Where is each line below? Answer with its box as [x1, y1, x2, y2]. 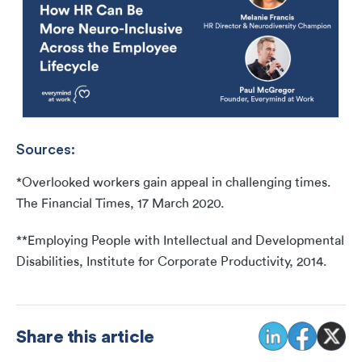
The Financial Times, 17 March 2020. [16, 196, 224, 212]
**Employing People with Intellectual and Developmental [16, 234, 344, 249]
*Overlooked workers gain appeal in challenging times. [16, 175, 330, 191]
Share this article [16, 325, 154, 348]
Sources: [16, 140, 75, 158]
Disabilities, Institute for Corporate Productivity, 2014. [16, 255, 326, 270]
